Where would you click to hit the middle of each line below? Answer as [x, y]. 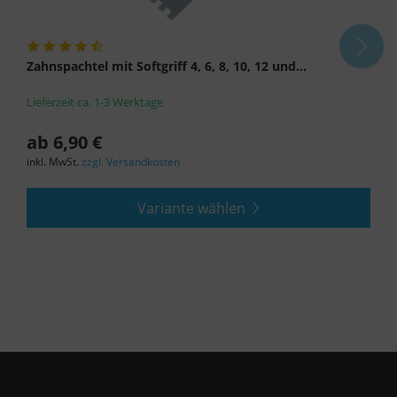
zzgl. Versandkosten [131, 162]
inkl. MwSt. [54, 162]
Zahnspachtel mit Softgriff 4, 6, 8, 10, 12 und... [167, 66]
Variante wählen [191, 208]
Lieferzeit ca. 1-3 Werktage [95, 102]
